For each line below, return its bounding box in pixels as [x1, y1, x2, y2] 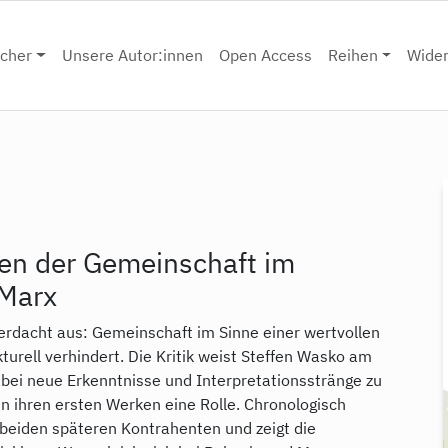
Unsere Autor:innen [61, 45, 203, 66]
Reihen [327, 45, 378, 66]
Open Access [218, 45, 312, 66]
